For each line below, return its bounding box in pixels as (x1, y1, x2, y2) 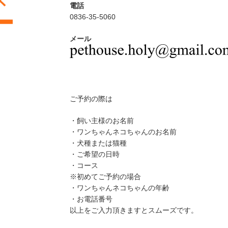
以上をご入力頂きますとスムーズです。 (70, 206, 198, 214)
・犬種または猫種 (70, 138, 127, 147)
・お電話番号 (70, 194, 113, 203)
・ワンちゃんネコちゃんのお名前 (70, 127, 177, 136)
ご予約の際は (70, 94, 113, 103)
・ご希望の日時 (70, 150, 120, 158)
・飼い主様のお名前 (70, 116, 134, 125)
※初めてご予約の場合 (70, 172, 141, 181)
